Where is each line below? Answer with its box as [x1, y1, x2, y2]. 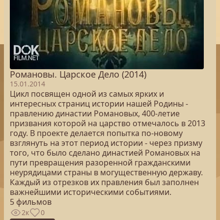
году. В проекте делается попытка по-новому [10, 128, 183, 138]
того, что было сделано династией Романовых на [10, 147, 200, 158]
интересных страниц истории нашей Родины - [10, 98, 188, 109]
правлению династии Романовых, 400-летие [10, 108, 180, 119]
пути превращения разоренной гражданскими [10, 157, 191, 168]
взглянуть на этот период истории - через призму [10, 137, 202, 148]
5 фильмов [10, 196, 52, 207]
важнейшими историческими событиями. [10, 187, 171, 197]
